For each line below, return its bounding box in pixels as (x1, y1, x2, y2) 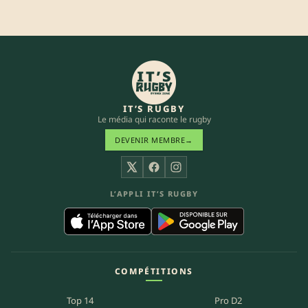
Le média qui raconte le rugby (97, 113, 211, 125)
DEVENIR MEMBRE (115, 134, 186, 145)
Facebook (153, 167, 199, 181)
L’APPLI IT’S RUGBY (109, 188, 199, 199)
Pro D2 (214, 294, 242, 307)
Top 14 (66, 294, 93, 307)
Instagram (175, 167, 225, 181)
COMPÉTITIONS (114, 265, 194, 277)
